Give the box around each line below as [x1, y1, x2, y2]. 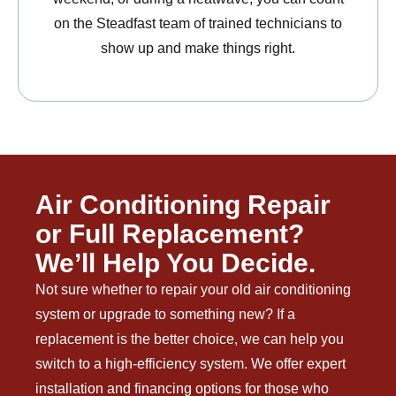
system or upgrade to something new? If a [35, 307, 295, 323]
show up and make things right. [101, 41, 295, 57]
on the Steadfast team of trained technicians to [54, 16, 342, 32]
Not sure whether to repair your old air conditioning [35, 282, 351, 298]
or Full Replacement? [35, 219, 304, 249]
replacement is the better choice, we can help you [35, 331, 344, 347]
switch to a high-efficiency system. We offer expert [35, 356, 346, 372]
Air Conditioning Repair [35, 190, 331, 220]
